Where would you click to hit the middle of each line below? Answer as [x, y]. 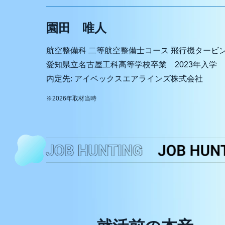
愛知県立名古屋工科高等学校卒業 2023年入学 [132, 65]
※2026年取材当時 [71, 98]
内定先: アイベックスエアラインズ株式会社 [125, 79]
